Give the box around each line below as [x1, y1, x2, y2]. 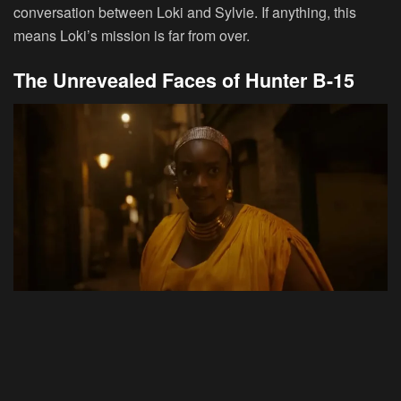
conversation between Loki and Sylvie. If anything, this [13, 2, 356, 23]
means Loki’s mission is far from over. [13, 25, 250, 47]
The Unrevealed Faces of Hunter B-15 [13, 66, 354, 94]
